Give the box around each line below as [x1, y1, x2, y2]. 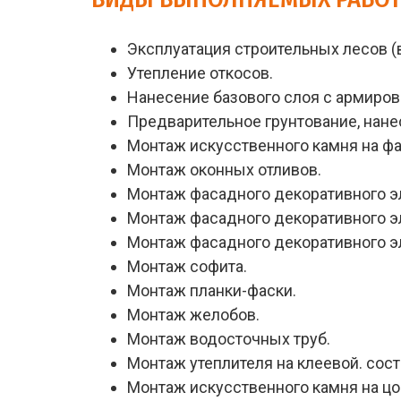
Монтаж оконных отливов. [127, 160, 321, 179]
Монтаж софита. [127, 257, 247, 276]
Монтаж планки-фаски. [127, 281, 296, 300]
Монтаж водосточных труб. [127, 329, 330, 348]
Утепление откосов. [127, 64, 273, 82]
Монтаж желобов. [127, 305, 260, 324]
